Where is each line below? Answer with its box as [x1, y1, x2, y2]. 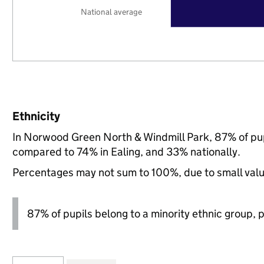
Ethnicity [12, 109, 60, 123]
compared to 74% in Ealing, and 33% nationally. [12, 145, 240, 159]
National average [81, 6, 143, 17]
